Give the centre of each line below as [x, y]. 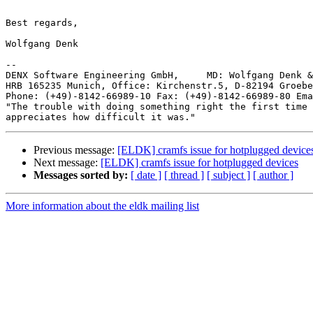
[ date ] [146, 175]
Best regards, [42, 23]
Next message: [67, 163]
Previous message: [75, 150]
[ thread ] [184, 175]
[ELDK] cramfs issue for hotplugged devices [199, 163]
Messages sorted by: [81, 175]
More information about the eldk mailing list [102, 206]
